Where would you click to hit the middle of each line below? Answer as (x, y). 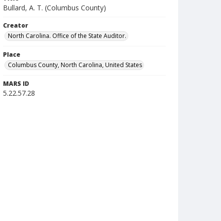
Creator (16, 25)
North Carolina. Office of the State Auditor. (67, 36)
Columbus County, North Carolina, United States (75, 65)
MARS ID (16, 84)
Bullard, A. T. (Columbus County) (55, 8)
